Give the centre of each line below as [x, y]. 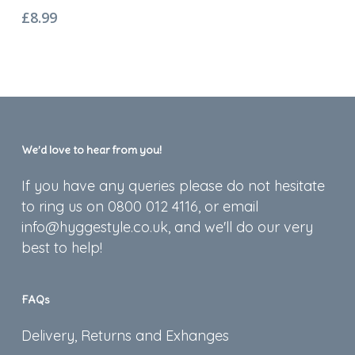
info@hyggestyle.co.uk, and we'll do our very [167, 227]
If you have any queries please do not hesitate [173, 186]
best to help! [61, 248]
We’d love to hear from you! [91, 150]
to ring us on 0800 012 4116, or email [139, 206]
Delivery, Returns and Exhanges [125, 336]
